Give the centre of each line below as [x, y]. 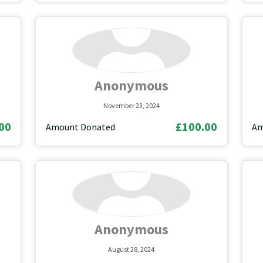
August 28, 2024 [131, 249]
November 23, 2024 [131, 105]
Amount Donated [80, 127]
